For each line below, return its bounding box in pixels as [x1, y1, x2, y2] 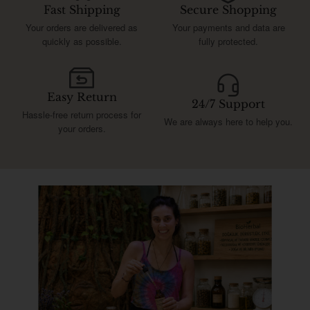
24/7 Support [192, 96, 265, 111]
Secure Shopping [180, 2, 277, 17]
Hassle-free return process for [22, 107, 141, 121]
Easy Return [46, 89, 117, 104]
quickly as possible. [42, 34, 122, 48]
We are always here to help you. [164, 114, 293, 128]
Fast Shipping [43, 2, 120, 17]
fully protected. [199, 34, 258, 48]
